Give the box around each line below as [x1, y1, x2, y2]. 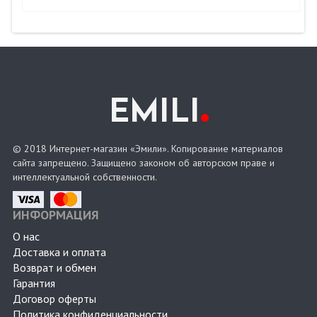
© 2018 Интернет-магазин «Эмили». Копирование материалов [13, 142, 283, 156]
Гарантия [13, 276, 55, 291]
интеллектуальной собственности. [13, 171, 157, 184]
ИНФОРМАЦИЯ [13, 207, 99, 224]
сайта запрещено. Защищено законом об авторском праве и [13, 156, 275, 170]
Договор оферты [13, 292, 96, 306]
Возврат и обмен [13, 260, 96, 275]
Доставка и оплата [13, 245, 106, 260]
